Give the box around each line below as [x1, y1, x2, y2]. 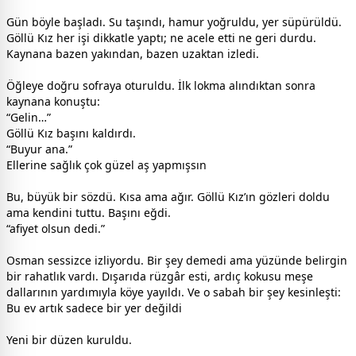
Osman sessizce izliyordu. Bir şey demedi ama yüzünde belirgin [6, 253, 347, 269]
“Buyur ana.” [6, 141, 72, 157]
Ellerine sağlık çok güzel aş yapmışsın [6, 157, 207, 173]
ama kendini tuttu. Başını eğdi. [6, 205, 171, 221]
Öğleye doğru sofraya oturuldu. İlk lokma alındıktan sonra [6, 78, 315, 94]
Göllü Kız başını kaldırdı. [6, 126, 136, 141]
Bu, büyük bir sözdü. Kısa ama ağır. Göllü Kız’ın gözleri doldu [6, 189, 330, 205]
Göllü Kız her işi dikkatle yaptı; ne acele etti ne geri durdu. [6, 30, 316, 46]
